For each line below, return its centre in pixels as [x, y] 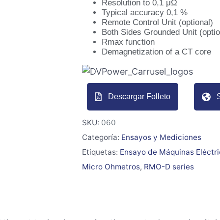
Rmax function [128, 42]
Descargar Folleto [139, 96]
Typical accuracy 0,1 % [145, 13]
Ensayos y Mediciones [161, 137]
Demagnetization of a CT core [156, 52]
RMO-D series [169, 167]
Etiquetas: [100, 152]
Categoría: [101, 137]
